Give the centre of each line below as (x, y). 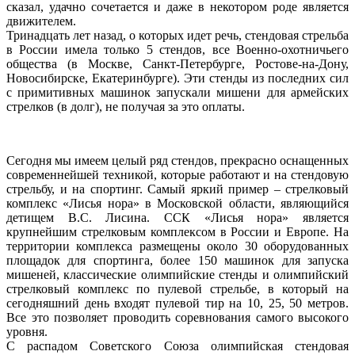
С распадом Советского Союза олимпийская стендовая (177, 345)
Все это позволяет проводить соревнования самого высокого (177, 317)
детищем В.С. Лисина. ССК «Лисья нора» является (177, 217)
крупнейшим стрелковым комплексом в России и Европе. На (177, 231)
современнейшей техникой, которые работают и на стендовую (177, 174)
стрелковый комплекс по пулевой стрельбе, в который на (177, 288)
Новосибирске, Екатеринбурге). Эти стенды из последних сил (177, 78)
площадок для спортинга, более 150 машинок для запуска (177, 260)
